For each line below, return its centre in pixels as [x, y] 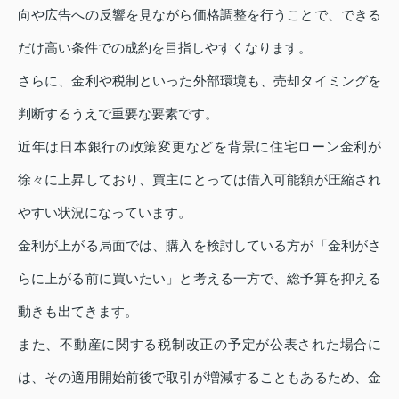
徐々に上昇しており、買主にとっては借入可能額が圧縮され [199, 179]
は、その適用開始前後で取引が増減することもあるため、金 [199, 377]
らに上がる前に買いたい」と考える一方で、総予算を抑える [199, 278]
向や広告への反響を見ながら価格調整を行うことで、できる [199, 14]
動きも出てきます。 [78, 311]
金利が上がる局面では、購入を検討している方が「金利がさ [199, 245]
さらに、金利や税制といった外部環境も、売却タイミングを [199, 80]
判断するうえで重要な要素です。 [118, 113]
